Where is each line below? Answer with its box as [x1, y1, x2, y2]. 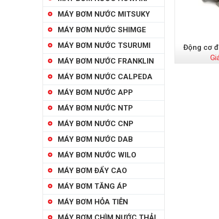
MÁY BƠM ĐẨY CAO [58, 166, 127, 175]
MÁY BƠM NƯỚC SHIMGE [58, 25, 146, 34]
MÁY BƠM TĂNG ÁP [58, 182, 127, 191]
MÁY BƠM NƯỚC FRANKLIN [58, 57, 154, 66]
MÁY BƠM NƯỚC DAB [58, 135, 133, 144]
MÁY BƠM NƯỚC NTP [58, 104, 133, 112]
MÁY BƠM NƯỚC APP [58, 88, 133, 97]
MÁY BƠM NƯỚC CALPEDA [58, 72, 153, 81]
